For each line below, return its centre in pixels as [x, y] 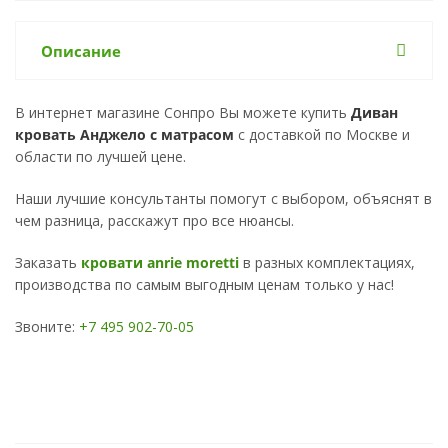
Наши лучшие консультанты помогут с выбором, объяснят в [223, 198]
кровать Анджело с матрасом [126, 134]
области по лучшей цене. [100, 156]
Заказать [48, 262]
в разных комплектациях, [327, 262]
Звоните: [47, 326]
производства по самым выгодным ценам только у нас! [204, 284]
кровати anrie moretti [160, 262]
